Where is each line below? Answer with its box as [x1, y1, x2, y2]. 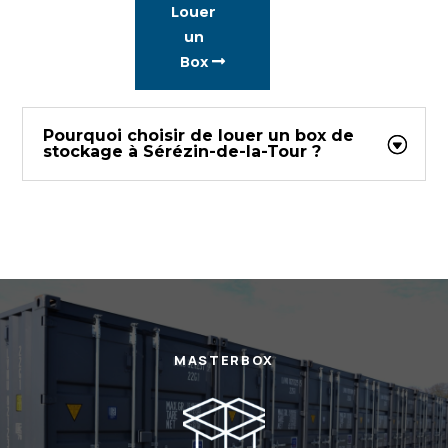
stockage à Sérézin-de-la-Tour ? [43, 142, 322, 162]
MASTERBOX [173, 351, 275, 370]
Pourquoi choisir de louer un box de [43, 126, 355, 146]
